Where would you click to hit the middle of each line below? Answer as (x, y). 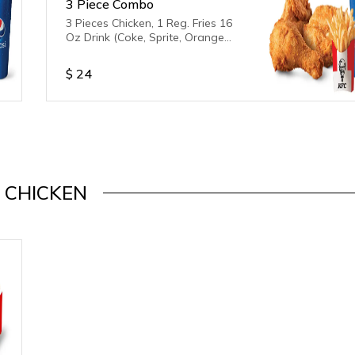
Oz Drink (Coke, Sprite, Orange (145, 37)
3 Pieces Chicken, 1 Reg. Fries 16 (149, 23)
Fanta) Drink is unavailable (134, 52)
